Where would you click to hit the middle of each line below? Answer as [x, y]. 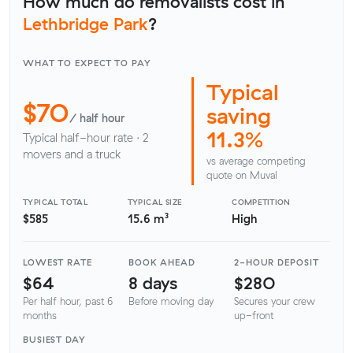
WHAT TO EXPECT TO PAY [87, 63]
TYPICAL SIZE [155, 201]
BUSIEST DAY [54, 340]
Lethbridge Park [85, 23]
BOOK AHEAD [162, 263]
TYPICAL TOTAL [56, 201]
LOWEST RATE [58, 263]
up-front [254, 316]
